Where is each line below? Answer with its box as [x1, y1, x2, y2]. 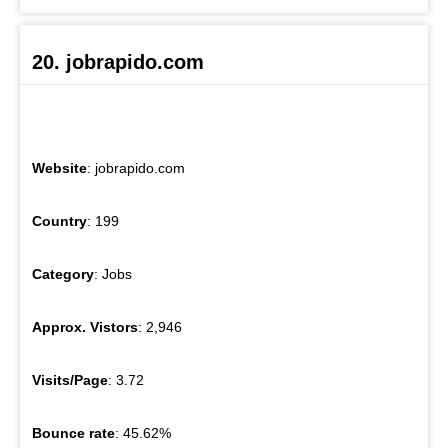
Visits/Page [32, 372, 108, 389]
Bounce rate [32, 425, 115, 442]
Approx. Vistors [32, 319, 138, 336]
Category [32, 266, 94, 283]
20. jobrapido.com [32, 51, 204, 74]
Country [32, 213, 87, 230]
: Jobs [94, 266, 132, 283]
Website [32, 160, 87, 177]
